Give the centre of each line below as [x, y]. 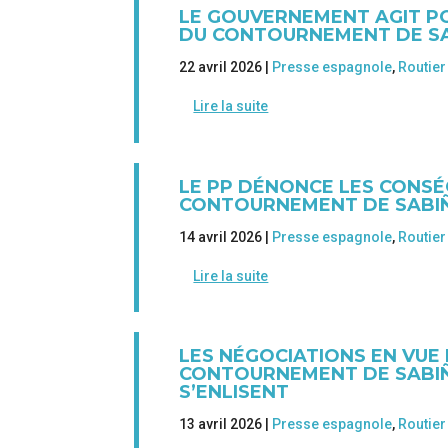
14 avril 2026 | [226, 236]
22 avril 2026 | [226, 67]
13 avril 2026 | [226, 424]
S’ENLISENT [234, 392]
